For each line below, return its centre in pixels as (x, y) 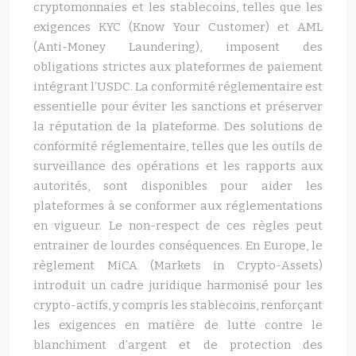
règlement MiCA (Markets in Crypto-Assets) (178, 265)
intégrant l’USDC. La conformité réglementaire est (178, 87)
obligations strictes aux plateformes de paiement (178, 67)
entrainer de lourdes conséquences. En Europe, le (178, 246)
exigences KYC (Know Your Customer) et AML (178, 27)
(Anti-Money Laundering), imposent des (178, 47)
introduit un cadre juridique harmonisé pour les (178, 285)
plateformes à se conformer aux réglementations (178, 206)
